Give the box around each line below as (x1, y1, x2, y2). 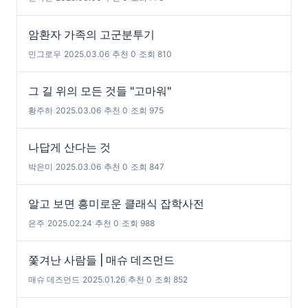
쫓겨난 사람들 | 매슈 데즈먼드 (28, 253, 175, 267)
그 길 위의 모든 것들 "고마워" (28, 84, 171, 98)
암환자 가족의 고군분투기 (28, 27, 155, 41)
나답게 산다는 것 (28, 140, 111, 154)
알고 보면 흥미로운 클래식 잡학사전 (28, 197, 204, 210)
